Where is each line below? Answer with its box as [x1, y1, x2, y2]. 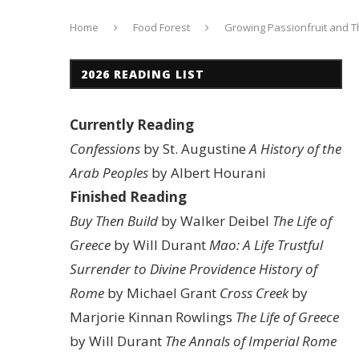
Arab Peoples [70, 163, 148, 182]
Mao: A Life [209, 236, 274, 254]
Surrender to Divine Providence [70, 260, 256, 278]
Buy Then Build [70, 212, 158, 230]
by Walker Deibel [158, 212, 272, 230]
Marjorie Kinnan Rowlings [70, 308, 236, 326]
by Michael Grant [104, 284, 220, 302]
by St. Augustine [140, 139, 249, 158]
